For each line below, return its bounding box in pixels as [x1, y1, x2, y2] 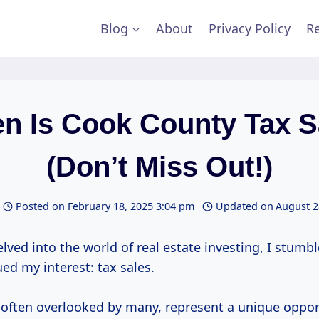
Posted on [16, 199, 66, 214]
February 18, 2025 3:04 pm [67, 199, 194, 214]
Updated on [215, 199, 273, 214]
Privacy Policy [209, 20, 291, 37]
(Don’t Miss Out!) [46, 151, 273, 182]
